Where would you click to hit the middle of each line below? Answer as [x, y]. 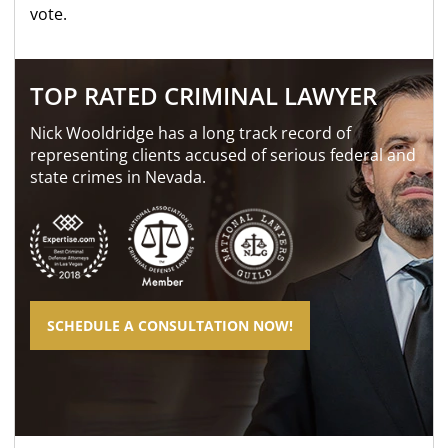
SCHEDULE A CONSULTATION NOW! [170, 325]
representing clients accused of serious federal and [223, 155]
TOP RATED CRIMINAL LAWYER [204, 95]
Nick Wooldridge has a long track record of [191, 133]
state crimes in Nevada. [118, 177]
